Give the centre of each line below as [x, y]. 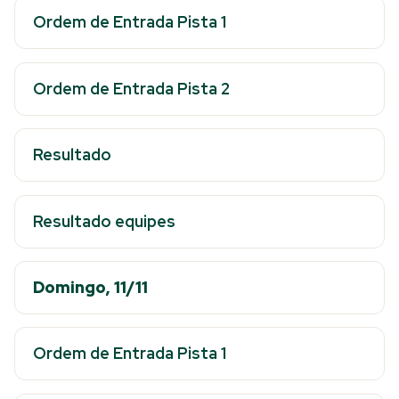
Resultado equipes [104, 221]
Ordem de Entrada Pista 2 [131, 88]
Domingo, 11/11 [90, 287]
